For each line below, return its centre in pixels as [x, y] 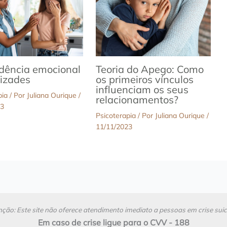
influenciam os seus [142, 89]
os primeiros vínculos [144, 79]
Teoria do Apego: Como [149, 69]
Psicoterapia [116, 115]
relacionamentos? [137, 99]
